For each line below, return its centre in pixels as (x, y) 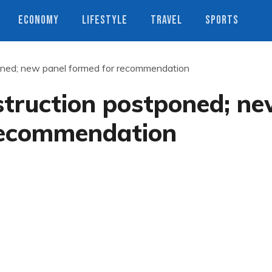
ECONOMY (39, 20)
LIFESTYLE (105, 20)
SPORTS (222, 20)
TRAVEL (166, 20)
